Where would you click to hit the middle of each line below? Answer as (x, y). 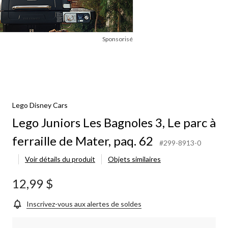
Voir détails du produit (60, 159)
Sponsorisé (118, 39)
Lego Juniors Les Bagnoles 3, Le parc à (114, 122)
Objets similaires (134, 159)
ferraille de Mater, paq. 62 (83, 140)
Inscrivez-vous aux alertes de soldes (84, 204)
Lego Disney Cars (40, 105)
